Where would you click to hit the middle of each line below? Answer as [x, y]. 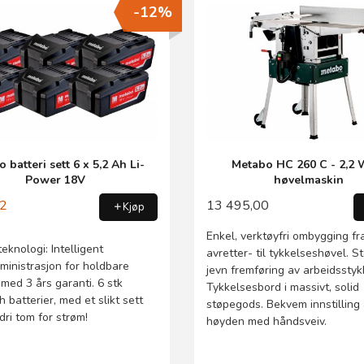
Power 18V [55, 180]
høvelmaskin [309, 180]
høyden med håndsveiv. [266, 321]
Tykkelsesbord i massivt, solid [283, 287]
